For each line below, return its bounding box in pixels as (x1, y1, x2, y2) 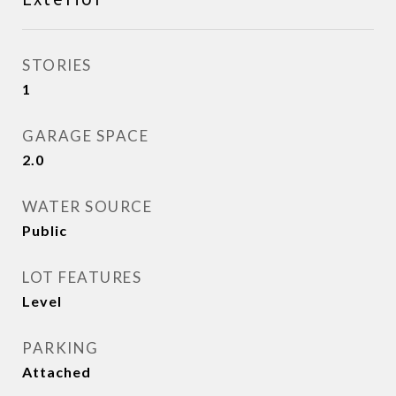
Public (22, 222, 67, 239)
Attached (22, 363, 91, 380)
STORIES (22, 56, 92, 74)
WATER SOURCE (22, 197, 152, 216)
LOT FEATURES (22, 268, 141, 286)
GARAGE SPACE (22, 126, 148, 145)
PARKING (22, 339, 99, 357)
